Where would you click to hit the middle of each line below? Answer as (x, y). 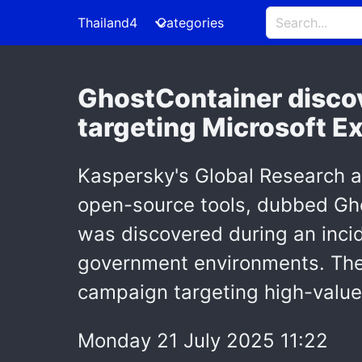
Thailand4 (107, 23)
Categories (190, 23)
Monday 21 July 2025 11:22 (203, 341)
